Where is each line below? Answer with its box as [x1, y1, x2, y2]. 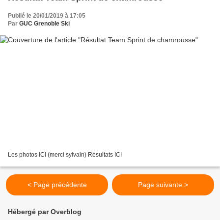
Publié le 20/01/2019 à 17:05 [8, 12, 85, 19]
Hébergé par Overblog [8, 208, 82, 216]
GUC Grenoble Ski [19, 20, 70, 27]
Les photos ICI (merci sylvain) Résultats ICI [8, 151, 122, 159]
